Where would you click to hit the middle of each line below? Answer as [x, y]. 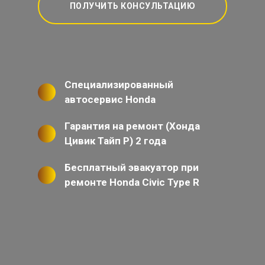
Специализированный [119, 85]
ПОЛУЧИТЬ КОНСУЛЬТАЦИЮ [132, 6]
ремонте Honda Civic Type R [132, 182]
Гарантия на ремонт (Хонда [132, 126]
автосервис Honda [110, 100]
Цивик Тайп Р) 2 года [115, 141]
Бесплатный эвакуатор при [132, 168]
